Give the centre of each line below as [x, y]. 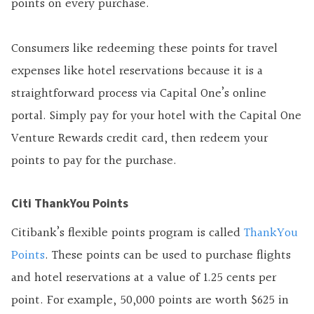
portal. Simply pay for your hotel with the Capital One [156, 116]
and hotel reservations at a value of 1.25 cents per [144, 278]
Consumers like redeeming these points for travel [144, 48]
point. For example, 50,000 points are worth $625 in [150, 300]
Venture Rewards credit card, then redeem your [139, 138]
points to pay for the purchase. [94, 161]
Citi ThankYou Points [70, 203]
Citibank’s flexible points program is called [128, 233]
